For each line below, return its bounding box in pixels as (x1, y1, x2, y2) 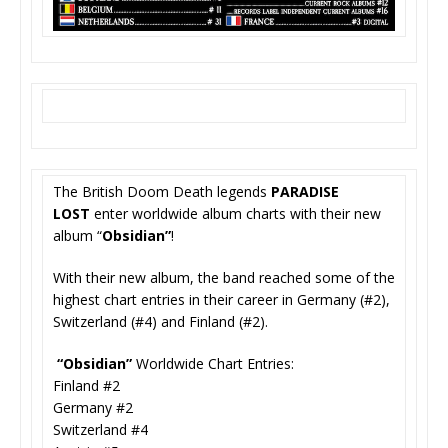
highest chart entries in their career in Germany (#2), (53, 289, 390, 309)
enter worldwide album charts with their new (90, 203, 381, 223)
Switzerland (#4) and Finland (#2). (53, 311, 268, 331)
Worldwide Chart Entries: (136, 353, 294, 373)
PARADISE (271, 181, 339, 201)
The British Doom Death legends (53, 181, 271, 201)
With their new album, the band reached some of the (53, 267, 395, 287)
